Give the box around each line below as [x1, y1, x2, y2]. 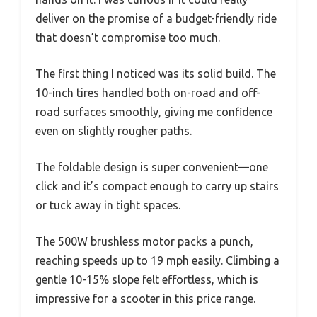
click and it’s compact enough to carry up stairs [35, 180, 279, 193]
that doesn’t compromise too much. [35, 31, 220, 45]
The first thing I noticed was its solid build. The [35, 67, 276, 81]
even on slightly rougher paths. [35, 125, 192, 138]
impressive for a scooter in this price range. [35, 292, 255, 306]
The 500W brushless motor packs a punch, [35, 235, 253, 248]
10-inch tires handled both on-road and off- [35, 86, 260, 100]
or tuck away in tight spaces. [35, 199, 180, 212]
